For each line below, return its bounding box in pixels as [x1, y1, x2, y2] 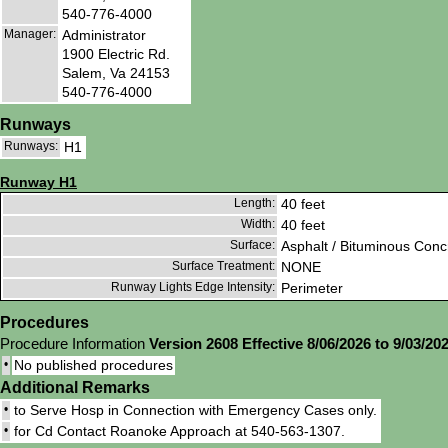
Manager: [4, 26, 56, 41]
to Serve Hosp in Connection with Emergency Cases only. [14, 402, 377, 419]
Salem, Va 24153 [62, 64, 170, 81]
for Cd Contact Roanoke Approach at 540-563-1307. [14, 423, 345, 440]
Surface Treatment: [172, 259, 275, 274]
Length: [234, 196, 275, 211]
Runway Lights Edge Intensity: [111, 280, 275, 295]
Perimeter [281, 280, 343, 297]
